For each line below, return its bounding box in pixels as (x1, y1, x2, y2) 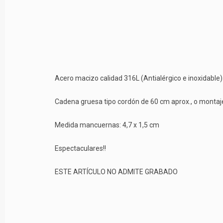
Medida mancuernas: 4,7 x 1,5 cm (55, 121, 159, 129)
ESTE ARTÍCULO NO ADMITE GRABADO (55, 168, 178, 176)
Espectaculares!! (55, 144, 106, 153)
